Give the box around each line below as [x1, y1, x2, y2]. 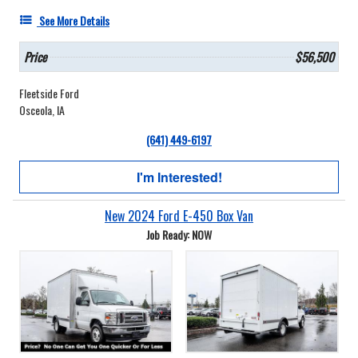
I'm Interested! [136, 168, 222, 187]
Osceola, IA [19, 101, 65, 119]
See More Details [39, 12, 109, 30]
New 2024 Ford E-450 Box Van [105, 206, 253, 226]
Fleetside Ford [19, 85, 79, 102]
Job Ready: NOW [146, 226, 212, 244]
